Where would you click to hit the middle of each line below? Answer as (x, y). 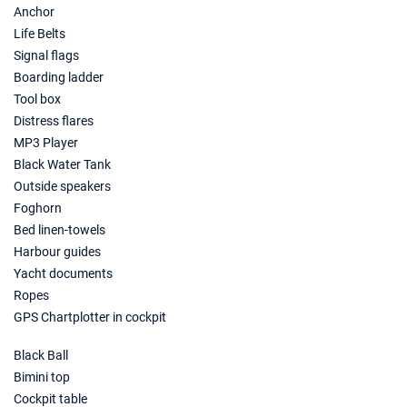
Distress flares (54, 121)
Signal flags (46, 55)
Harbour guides (57, 252)
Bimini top (42, 377)
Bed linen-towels (60, 230)
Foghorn (38, 208)
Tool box (37, 99)
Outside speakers (62, 186)
